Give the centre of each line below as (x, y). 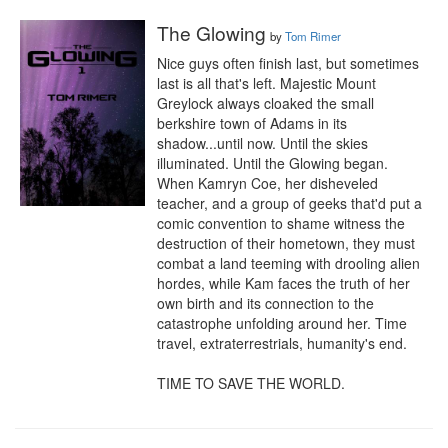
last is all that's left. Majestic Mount (266, 83)
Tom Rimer (313, 36)
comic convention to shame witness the (281, 223)
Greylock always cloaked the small (265, 103)
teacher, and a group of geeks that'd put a (289, 203)
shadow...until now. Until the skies (262, 143)
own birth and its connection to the (265, 303)
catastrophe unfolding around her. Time (282, 323)
